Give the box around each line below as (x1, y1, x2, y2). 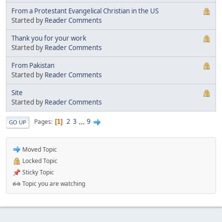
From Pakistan (11, 60, 55, 70)
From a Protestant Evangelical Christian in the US (11, 6, 159, 15)
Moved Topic (21, 145, 57, 154)
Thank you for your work (11, 33, 86, 43)
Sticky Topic (21, 167, 54, 176)
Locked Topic (21, 156, 57, 165)
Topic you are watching (21, 179, 85, 188)
